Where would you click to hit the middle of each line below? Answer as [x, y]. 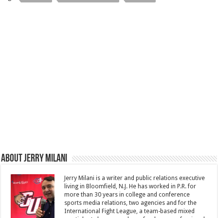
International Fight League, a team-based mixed [130, 211]
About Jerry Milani [34, 159]
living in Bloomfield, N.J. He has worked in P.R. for [130, 186]
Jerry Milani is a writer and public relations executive [135, 178]
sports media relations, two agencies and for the [131, 203]
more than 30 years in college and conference [127, 195]
